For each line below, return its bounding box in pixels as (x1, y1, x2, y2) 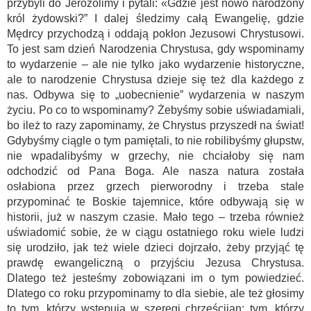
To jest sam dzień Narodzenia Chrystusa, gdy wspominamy (7, 43, 304, 55)
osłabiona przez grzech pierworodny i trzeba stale (7, 180, 304, 192)
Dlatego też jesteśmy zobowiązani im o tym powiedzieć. (7, 272, 304, 284)
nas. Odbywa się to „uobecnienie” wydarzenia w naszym (7, 89, 304, 101)
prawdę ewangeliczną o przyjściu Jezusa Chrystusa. (7, 257, 304, 269)
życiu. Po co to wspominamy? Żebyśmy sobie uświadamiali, (7, 104, 304, 116)
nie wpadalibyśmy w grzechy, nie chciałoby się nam (7, 150, 304, 162)
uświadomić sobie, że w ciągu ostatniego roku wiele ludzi (7, 226, 304, 238)
